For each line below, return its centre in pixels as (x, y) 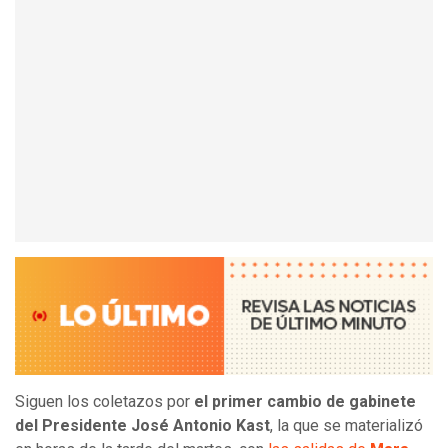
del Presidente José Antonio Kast (142, 426)
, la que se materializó (346, 426)
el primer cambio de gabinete (305, 402)
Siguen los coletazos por (104, 402)
